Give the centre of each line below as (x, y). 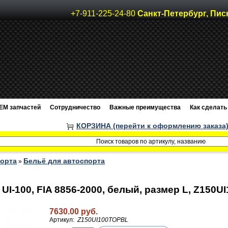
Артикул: (63, 220)
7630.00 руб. (74, 211)
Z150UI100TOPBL (103, 220)
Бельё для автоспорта (64, 161)
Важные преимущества (145, 107)
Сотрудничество (75, 107)
